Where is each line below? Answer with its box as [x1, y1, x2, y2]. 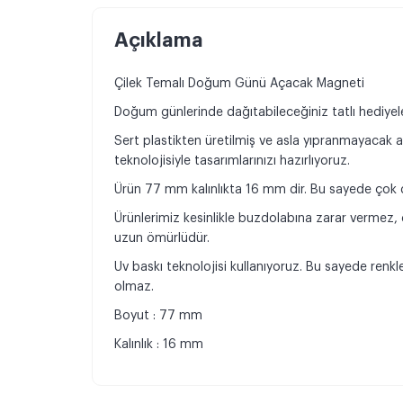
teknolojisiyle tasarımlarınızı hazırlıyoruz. [114, 155, 350, 168]
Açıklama [114, 31, 203, 51]
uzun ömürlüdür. [114, 232, 210, 246]
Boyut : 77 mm [114, 309, 202, 323]
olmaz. [114, 281, 157, 294]
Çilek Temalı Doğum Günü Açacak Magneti [114, 77, 364, 91]
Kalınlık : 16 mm [114, 338, 203, 352]
